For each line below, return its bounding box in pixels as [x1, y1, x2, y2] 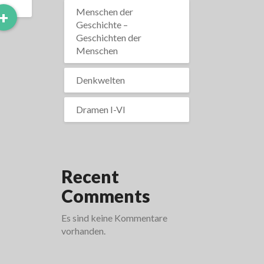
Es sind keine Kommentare [61, 212, 167, 223]
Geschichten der [75, 32, 141, 43]
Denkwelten [75, 74, 125, 85]
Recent [61, 166, 119, 187]
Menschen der [75, 6, 133, 17]
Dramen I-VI [75, 104, 126, 115]
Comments [61, 185, 150, 206]
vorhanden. [61, 225, 105, 236]
